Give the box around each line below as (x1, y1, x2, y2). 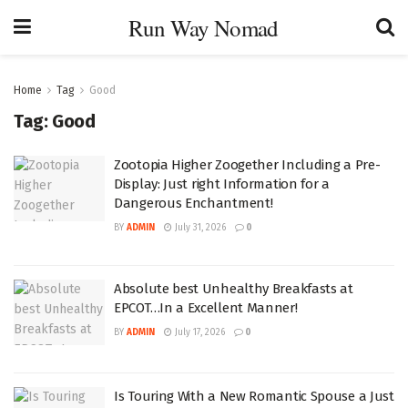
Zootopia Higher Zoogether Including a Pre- (114, 157, 381, 173)
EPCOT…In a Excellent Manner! (114, 300, 298, 316)
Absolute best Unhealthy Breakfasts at (114, 280, 353, 297)
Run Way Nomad (128, 12, 279, 43)
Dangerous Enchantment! (114, 195, 273, 211)
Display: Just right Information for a (114, 176, 330, 192)
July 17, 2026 (172, 327, 225, 338)
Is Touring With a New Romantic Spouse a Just (114, 387, 394, 404)
